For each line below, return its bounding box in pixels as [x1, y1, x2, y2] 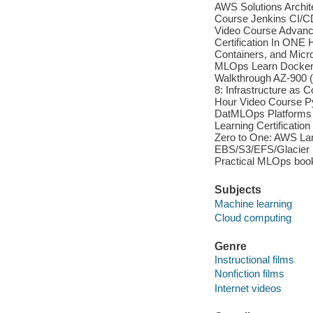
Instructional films [214, 254, 294, 266]
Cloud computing [214, 211, 291, 224]
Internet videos [214, 282, 282, 294]
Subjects [214, 184, 261, 196]
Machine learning [214, 197, 292, 210]
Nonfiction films [214, 268, 284, 280]
